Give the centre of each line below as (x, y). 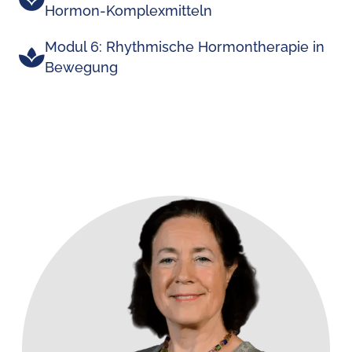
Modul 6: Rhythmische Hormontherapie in (185, 47)
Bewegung (81, 68)
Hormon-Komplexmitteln (128, 11)
